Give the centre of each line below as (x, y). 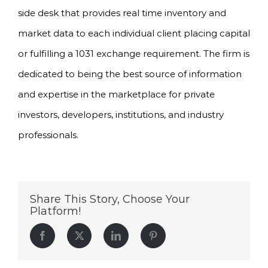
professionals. (48, 135)
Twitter (97, 235)
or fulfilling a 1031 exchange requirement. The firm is (134, 54)
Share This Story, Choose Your (110, 200)
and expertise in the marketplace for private (116, 95)
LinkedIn (138, 235)
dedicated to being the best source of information (130, 74)
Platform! (55, 211)
